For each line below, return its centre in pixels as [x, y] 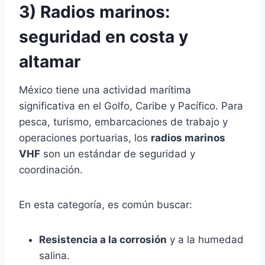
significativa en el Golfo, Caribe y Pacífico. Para [131, 106]
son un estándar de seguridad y [118, 153]
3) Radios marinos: [94, 12]
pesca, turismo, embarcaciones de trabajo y [123, 122]
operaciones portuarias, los [85, 138]
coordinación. [51, 169]
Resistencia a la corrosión [103, 239]
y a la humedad [205, 239]
